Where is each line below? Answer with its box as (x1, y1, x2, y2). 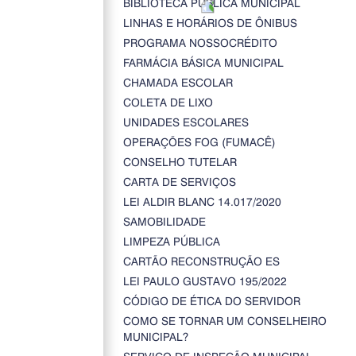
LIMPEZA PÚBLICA (122, 234, 220, 249)
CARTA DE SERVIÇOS (122, 174, 236, 189)
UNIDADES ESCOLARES (122, 114, 249, 130)
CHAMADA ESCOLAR (122, 75, 233, 90)
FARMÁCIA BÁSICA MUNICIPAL (122, 55, 284, 70)
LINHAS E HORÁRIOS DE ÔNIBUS (122, 15, 297, 30)
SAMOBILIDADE (122, 214, 206, 229)
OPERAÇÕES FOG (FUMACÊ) (122, 134, 276, 149)
